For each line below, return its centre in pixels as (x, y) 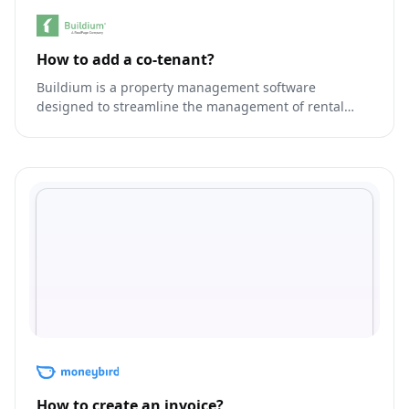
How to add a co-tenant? (126, 59)
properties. (70, 125)
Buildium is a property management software (176, 87)
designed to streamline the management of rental (190, 106)
